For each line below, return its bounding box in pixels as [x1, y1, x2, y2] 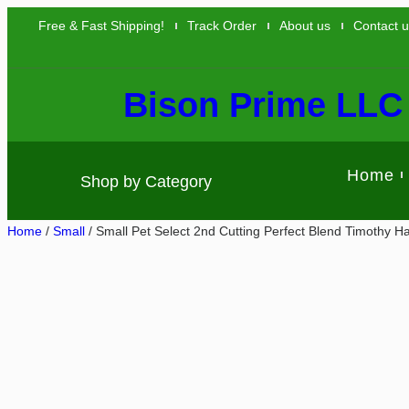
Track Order [187, 18, 257, 33]
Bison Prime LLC [123, 85, 404, 124]
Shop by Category [80, 173, 213, 191]
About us [279, 18, 330, 33]
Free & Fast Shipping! [38, 18, 164, 33]
